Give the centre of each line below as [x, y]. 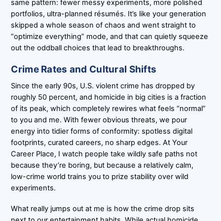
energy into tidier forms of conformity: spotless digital [102, 131]
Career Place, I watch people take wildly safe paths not [104, 154]
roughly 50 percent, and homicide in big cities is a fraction [109, 97]
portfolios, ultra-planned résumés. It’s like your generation [109, 14]
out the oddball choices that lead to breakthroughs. [98, 48]
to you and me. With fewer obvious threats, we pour [99, 120]
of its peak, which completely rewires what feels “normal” [109, 109]
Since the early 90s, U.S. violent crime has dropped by [103, 86]
